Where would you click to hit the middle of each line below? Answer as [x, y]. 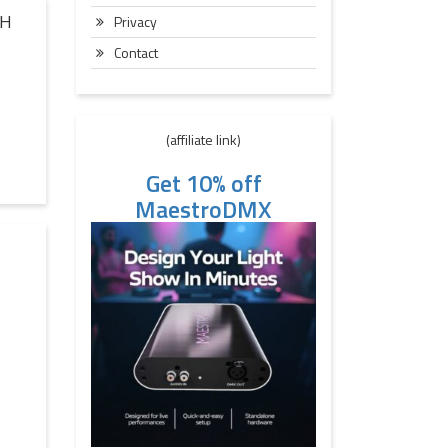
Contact [136, 52]
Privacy [135, 21]
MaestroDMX [203, 209]
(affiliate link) [203, 139]
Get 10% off [203, 183]
